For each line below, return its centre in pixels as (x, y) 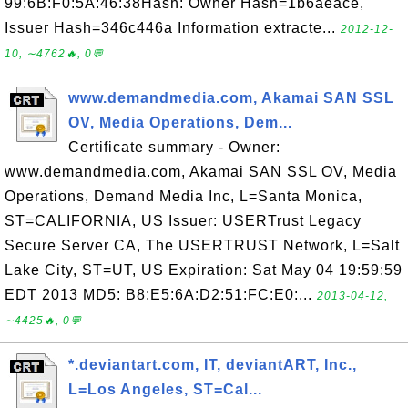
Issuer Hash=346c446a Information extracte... (173, 28)
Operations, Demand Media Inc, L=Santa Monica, (184, 196)
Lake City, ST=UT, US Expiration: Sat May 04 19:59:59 (204, 270)
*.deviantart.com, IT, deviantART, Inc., (213, 365)
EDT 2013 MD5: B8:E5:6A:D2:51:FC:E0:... (161, 295)
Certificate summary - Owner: (174, 147)
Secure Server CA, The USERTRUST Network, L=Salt (202, 245)
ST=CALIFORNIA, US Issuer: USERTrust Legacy (183, 221)
